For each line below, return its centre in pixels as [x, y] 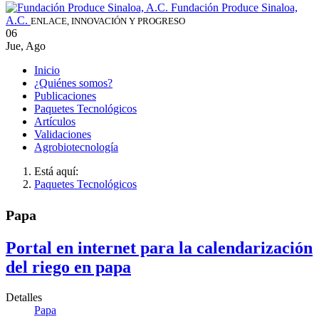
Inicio [47, 70]
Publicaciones [65, 96]
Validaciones [63, 135]
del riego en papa [68, 267]
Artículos [55, 122]
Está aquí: [59, 172]
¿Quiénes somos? [73, 83]
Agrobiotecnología [76, 147]
